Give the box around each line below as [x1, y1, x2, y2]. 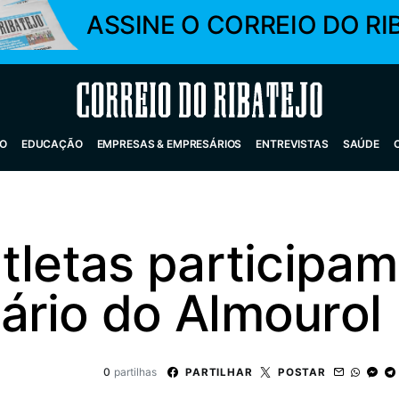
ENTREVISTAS [256, 137, 329, 151]
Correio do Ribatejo [77, 89, 238, 110]
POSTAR [277, 365, 326, 379]
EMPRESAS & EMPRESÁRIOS [96, 137, 242, 151]
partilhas [113, 365, 157, 379]
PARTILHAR [184, 365, 253, 379]
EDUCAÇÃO [20, 137, 83, 151]
